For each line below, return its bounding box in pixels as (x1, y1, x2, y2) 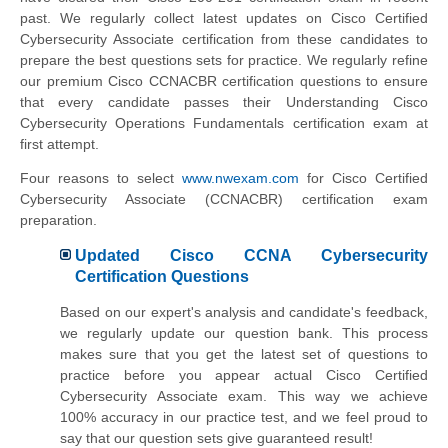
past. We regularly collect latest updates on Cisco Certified (20, 10, 428, 26)
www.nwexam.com (182, 169, 299, 186)
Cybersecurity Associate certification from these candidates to (20, 31, 428, 47)
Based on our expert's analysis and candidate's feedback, (60, 303, 428, 320)
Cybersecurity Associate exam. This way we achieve (60, 387, 428, 404)
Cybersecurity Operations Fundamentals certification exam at (20, 115, 428, 131)
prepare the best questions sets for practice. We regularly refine (20, 52, 428, 68)
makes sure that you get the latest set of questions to (60, 345, 428, 362)
